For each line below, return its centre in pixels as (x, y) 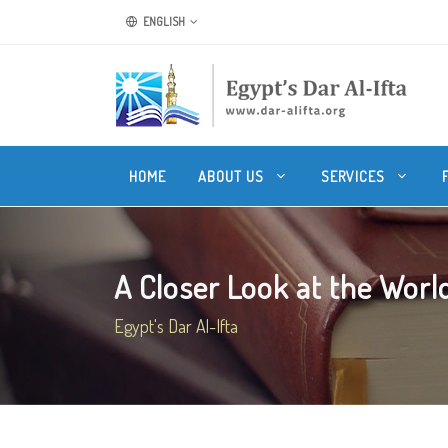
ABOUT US (233, 176)
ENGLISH (163, 21)
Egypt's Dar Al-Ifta (176, 326)
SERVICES (355, 176)
